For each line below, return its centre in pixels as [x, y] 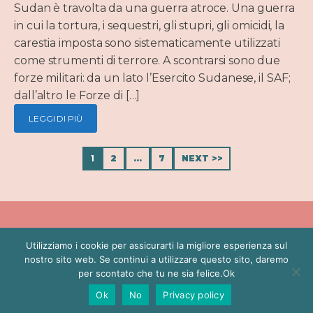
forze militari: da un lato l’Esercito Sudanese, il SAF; [152, 78]
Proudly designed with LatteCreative [227, 290]
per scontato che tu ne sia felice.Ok [156, 273]
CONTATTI [164, 257]
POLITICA [64, 257]
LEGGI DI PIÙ [56, 119]
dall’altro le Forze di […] [77, 96]
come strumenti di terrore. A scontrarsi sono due [147, 61]
